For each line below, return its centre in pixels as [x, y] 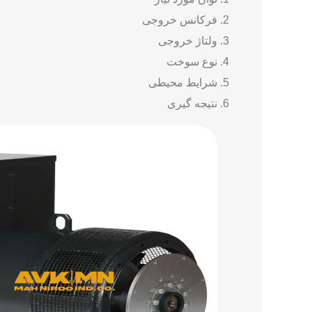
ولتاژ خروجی [188, 40]
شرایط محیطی [183, 82]
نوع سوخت [192, 61]
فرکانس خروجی [180, 19]
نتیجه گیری [192, 103]
